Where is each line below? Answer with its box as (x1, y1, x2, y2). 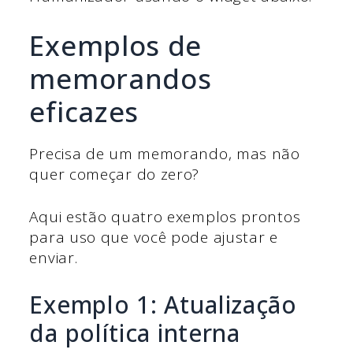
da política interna (29, 316, 240, 349)
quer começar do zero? (29, 163, 204, 184)
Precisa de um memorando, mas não (29, 143, 300, 164)
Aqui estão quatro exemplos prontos (29, 206, 301, 228)
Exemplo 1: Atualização (29, 288, 297, 321)
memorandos (29, 59, 212, 97)
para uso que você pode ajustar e (29, 227, 278, 248)
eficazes (29, 92, 139, 130)
